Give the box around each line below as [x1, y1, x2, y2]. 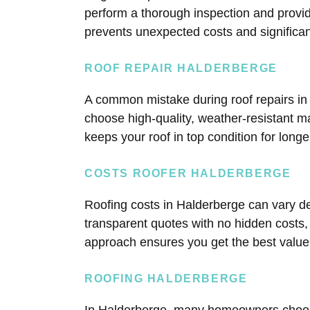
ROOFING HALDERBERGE [84, 272, 248, 284]
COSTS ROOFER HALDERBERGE [84, 167, 291, 179]
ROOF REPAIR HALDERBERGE [84, 62, 277, 74]
